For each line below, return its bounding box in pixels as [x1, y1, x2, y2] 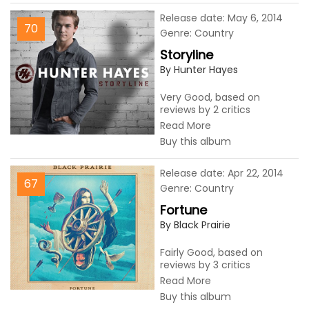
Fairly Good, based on [160, 246, 263, 259]
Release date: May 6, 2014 [160, 11, 283, 25]
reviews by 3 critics [160, 258, 250, 272]
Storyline [160, 46, 213, 63]
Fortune [160, 201, 207, 219]
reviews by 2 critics [160, 103, 250, 117]
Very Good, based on [160, 90, 260, 104]
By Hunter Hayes [160, 63, 238, 77]
